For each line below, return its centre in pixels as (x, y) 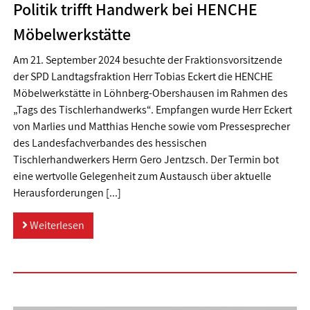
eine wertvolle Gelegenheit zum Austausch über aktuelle (142, 176)
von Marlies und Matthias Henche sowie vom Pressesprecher (151, 127)
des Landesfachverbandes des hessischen (110, 143)
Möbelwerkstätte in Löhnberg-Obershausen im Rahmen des (150, 93)
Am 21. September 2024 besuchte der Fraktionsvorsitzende (147, 60)
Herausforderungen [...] (67, 193)
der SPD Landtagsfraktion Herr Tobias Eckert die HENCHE (143, 77)
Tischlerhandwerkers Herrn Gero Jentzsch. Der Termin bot (146, 160)
